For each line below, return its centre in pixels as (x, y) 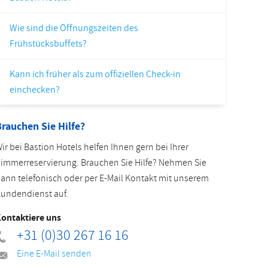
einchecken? (35, 90)
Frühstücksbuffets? (48, 44)
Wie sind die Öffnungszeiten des (74, 28)
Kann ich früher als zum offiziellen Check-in (95, 74)
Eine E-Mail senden (54, 254)
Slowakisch (74, 13)
